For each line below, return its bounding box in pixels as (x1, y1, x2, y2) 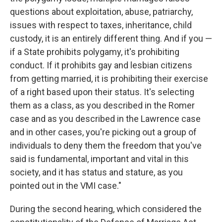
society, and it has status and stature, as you (10, 166, 183, 177)
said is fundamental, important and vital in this (10, 153, 189, 164)
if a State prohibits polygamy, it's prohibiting (10, 46, 179, 57)
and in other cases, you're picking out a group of (10, 126, 197, 137)
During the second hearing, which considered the (10, 203, 202, 214)
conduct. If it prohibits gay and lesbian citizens (10, 59, 192, 70)
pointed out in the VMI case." (10, 180, 121, 191)
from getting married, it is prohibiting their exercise (10, 73, 208, 84)
